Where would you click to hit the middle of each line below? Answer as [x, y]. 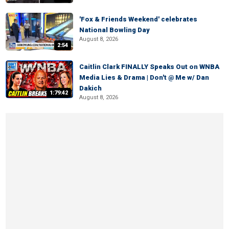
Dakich [90, 88]
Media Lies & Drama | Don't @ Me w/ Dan [144, 77]
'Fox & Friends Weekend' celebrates [138, 19]
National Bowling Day [114, 30]
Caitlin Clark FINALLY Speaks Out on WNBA [149, 67]
